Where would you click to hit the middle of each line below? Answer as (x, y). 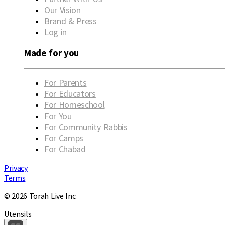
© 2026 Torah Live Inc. (40, 196)
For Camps (64, 138)
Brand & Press (71, 21)
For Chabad (65, 149)
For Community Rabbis (86, 127)
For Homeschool (75, 104)
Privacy (16, 167)
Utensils (18, 214)
